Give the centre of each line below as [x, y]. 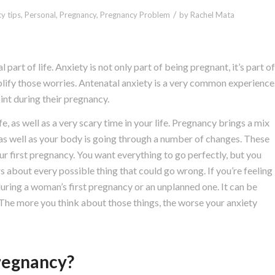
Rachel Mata [212, 14]
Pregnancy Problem [135, 14]
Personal [40, 14]
